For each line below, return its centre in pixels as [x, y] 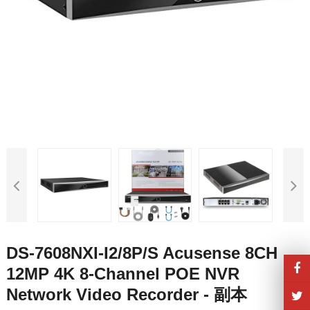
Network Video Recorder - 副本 [126, 295]
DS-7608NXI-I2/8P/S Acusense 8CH [142, 253]
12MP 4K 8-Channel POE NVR [122, 274]
